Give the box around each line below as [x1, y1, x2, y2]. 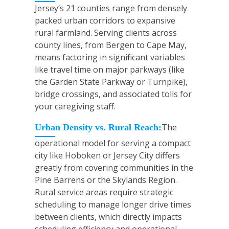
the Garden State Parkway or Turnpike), [35, 76, 188, 88]
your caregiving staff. [35, 101, 116, 112]
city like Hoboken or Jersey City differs [35, 150, 180, 162]
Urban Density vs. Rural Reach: [35, 122, 162, 133]
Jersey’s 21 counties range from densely [35, 3, 187, 14]
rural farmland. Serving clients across [35, 27, 177, 39]
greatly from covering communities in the [35, 162, 193, 174]
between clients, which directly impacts [35, 211, 182, 223]
